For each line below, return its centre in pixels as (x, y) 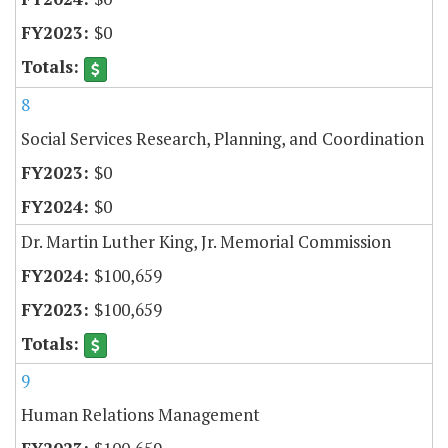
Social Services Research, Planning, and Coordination (222, 138)
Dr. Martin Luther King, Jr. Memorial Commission (206, 241)
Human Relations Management (140, 414)
